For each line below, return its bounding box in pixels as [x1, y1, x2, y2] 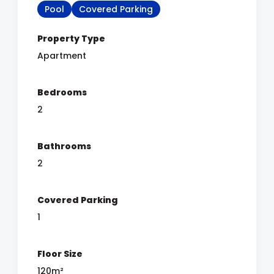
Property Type [37, 32, 105, 45]
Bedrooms [37, 86, 87, 98]
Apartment [37, 50, 86, 62]
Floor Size [37, 248, 83, 260]
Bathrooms [37, 140, 91, 152]
